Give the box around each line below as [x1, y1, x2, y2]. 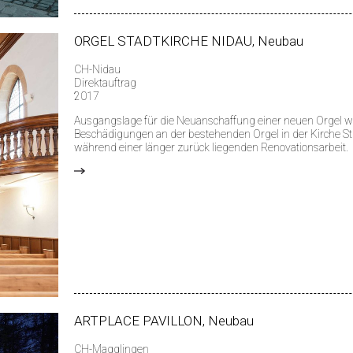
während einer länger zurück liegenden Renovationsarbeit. [74, 141, 348, 154]
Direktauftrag [74, 76, 136, 90]
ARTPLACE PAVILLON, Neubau [74, 313, 254, 329]
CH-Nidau [74, 63, 121, 76]
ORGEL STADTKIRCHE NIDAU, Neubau [74, 33, 303, 50]
